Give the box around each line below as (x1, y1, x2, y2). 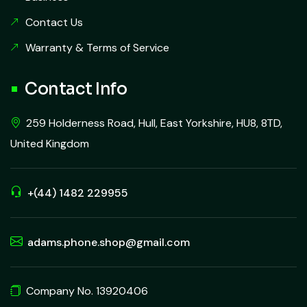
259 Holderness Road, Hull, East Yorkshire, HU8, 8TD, (26, 116, 282, 131)
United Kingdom (10, 136, 89, 151)
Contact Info (25, 79, 127, 100)
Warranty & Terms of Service (25, 40, 169, 56)
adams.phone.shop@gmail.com (27, 235, 190, 250)
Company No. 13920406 (26, 284, 148, 299)
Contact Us (25, 15, 83, 30)
